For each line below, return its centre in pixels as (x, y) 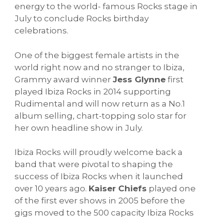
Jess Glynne (139, 79)
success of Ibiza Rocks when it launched (99, 177)
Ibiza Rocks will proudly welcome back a (99, 152)
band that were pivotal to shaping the (94, 164)
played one (171, 189)
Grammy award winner (64, 79)
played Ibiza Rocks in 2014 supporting (93, 91)
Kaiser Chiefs (118, 189)
